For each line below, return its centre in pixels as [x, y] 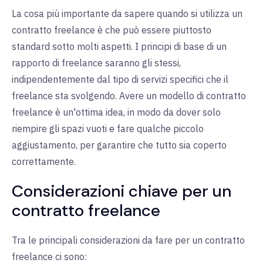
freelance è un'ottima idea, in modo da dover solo [116, 112]
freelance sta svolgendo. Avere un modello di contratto [129, 96]
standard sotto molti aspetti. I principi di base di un [119, 47]
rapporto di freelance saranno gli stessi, [96, 63]
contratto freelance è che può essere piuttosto [112, 30]
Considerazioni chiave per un [122, 191]
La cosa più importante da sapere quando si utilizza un [127, 14]
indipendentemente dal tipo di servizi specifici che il [120, 80]
